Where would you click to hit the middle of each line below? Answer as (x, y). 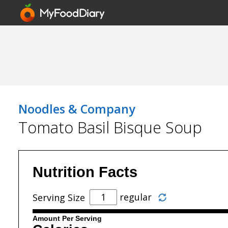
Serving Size (59, 198)
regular (134, 197)
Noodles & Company (77, 109)
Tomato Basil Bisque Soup (110, 127)
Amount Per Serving (67, 218)
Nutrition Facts (85, 172)
